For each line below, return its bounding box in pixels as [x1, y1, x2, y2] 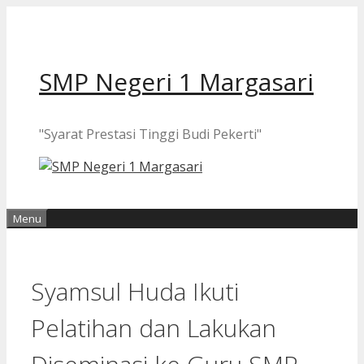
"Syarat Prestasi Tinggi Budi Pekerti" [39, 125, 262, 143]
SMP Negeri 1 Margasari [39, 65, 314, 98]
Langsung [6, 6, 67, 24]
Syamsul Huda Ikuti [31, 274, 239, 308]
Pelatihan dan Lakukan [31, 310, 276, 344]
